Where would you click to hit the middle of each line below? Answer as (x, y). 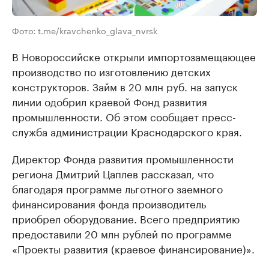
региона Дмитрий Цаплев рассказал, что (113, 173)
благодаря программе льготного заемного (117, 188)
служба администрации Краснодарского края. (127, 131)
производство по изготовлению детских (111, 71)
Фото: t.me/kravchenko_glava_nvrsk (85, 30)
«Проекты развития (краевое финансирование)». (133, 248)
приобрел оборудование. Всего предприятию (126, 218)
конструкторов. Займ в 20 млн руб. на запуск (125, 86)
